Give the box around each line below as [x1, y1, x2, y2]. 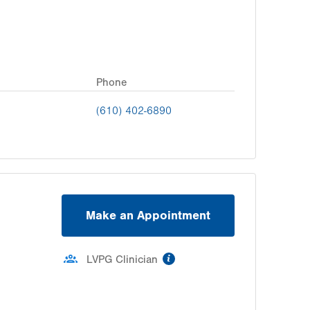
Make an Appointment [86, 208, 210, 223]
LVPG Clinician [86, 253, 158, 266]
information [180, 249, 234, 262]
